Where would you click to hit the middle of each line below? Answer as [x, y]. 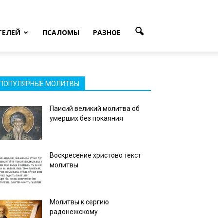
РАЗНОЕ [107, 32]
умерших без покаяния [86, 118]
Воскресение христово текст [95, 155]
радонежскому [74, 212]
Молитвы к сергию [79, 202]
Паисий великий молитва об [95, 109]
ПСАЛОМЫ [61, 32]
